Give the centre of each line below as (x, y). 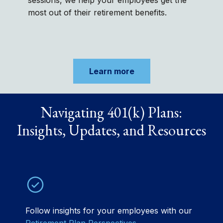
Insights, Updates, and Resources (111, 130)
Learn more (111, 71)
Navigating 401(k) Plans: (111, 112)
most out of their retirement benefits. (98, 12)
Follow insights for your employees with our (109, 211)
